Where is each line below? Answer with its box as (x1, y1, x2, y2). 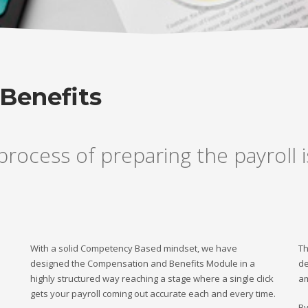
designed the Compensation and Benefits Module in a (30, 257, 255, 269)
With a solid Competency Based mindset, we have (30, 242, 237, 254)
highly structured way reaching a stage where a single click (30, 272, 274, 285)
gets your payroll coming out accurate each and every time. (30, 287, 276, 300)
